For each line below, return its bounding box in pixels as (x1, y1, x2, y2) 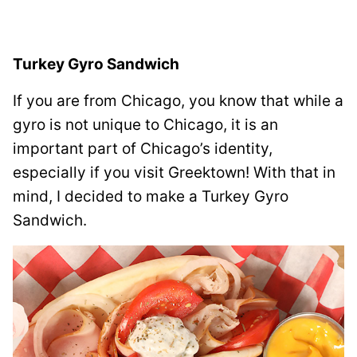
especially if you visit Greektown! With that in (13, 163, 335, 182)
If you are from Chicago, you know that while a (13, 91, 343, 110)
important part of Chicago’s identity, (13, 139, 273, 158)
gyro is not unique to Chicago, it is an (13, 115, 278, 134)
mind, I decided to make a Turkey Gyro (13, 186, 288, 206)
